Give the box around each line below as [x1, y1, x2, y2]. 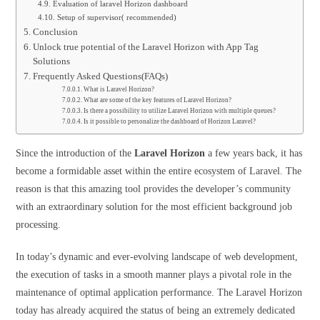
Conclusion [32, 27, 78, 37]
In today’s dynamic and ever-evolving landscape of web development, [16, 251, 299, 262]
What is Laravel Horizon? [84, 86, 155, 93]
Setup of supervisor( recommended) [56, 13, 176, 21]
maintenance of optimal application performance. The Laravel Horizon [16, 287, 303, 298]
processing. [16, 219, 64, 230]
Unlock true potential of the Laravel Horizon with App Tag [32, 42, 259, 52]
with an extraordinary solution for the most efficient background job [16, 201, 293, 212]
